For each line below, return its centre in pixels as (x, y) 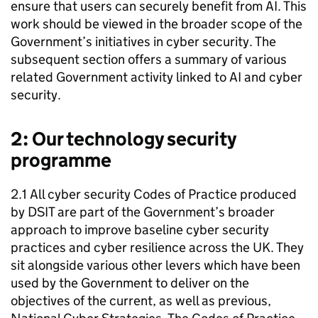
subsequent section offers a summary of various (149, 59)
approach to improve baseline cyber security (140, 230)
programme (63, 160)
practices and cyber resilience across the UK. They (157, 247)
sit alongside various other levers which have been (155, 265)
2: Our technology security (123, 139)
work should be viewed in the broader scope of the (157, 24)
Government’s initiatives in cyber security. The (143, 42)
